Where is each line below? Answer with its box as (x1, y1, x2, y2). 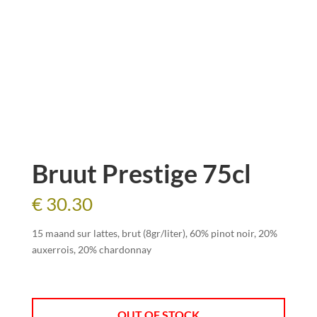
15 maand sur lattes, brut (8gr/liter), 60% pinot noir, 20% (31, 227, 277, 239)
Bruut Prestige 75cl (31, 158, 251, 189)
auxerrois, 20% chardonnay (31, 243, 151, 255)
